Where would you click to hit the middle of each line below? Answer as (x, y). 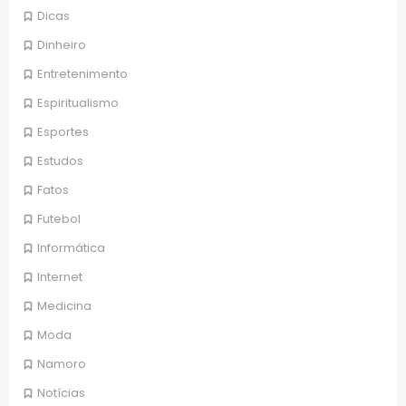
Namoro (62, 363)
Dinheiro (62, 44)
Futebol (59, 218)
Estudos (60, 160)
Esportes (63, 131)
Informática (71, 247)
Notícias (61, 392)
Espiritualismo (78, 102)
